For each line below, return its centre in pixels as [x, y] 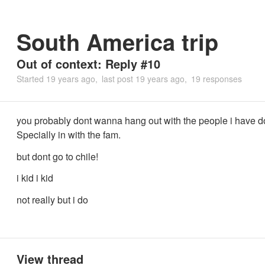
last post [119, 79]
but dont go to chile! [57, 156]
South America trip [117, 42]
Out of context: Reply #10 [88, 64]
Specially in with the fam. [69, 135]
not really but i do [52, 199]
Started [31, 79]
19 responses [216, 79]
